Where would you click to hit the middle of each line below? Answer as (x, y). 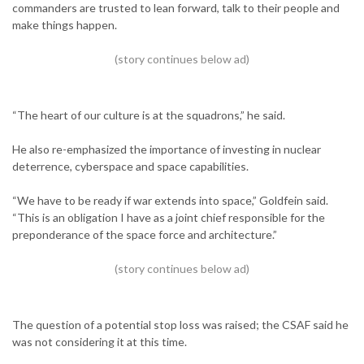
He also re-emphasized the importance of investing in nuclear (167, 149)
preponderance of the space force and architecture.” (145, 234)
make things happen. (65, 25)
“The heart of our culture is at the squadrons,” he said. (149, 115)
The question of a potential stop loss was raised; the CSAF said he (180, 325)
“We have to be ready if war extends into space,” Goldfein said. (170, 200)
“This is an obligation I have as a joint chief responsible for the (169, 217)
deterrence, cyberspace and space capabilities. (130, 166)
